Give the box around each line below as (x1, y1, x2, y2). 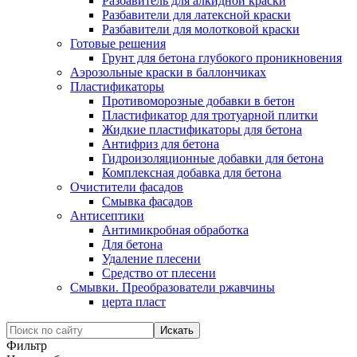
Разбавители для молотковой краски (102, 22, 300, 36)
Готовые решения (70, 37, 166, 50)
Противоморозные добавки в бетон (102, 94, 295, 108)
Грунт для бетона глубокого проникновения (102, 51, 342, 65)
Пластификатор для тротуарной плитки (102, 108, 318, 122)
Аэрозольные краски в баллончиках (70, 65, 266, 79)
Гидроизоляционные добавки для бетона (102, 151, 324, 165)
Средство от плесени (102, 266, 216, 280)
